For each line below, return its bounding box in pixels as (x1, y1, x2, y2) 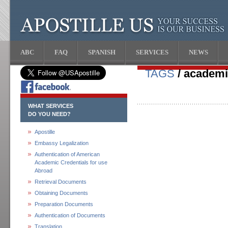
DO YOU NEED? (28, 111, 71, 117)
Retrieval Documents (35, 179, 87, 185)
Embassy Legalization (35, 140, 89, 146)
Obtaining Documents (35, 190, 88, 196)
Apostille (35, 129, 55, 135)
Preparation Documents (35, 201, 93, 207)
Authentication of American (35, 151, 100, 157)
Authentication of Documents (35, 212, 105, 218)
